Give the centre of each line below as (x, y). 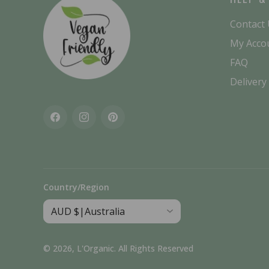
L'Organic (95, 249)
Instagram (103, 122)
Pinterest (129, 122)
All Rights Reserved (156, 249)
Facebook (74, 122)
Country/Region (76, 187)
